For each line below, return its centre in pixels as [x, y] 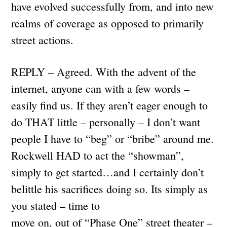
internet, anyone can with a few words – [101, 88]
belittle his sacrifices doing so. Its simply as [110, 188]
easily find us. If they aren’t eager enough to [110, 105]
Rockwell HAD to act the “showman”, [98, 155]
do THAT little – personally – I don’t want [106, 122]
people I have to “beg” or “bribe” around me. [113, 138]
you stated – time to [56, 205]
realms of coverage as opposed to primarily [108, 23]
